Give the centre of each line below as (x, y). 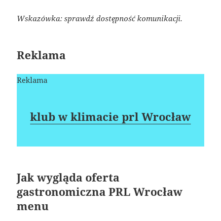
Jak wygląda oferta (68, 177)
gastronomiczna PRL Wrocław (100, 191)
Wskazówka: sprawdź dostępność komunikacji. (100, 18)
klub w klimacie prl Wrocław (110, 116)
